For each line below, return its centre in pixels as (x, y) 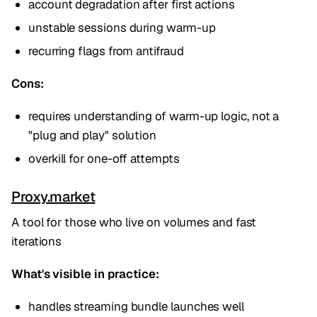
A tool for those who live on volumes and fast (134, 222)
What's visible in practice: (85, 274)
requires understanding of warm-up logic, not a (154, 116)
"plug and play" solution (93, 135)
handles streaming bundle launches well (136, 307)
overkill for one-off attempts (104, 158)
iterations (37, 241)
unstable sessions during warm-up (122, 28)
